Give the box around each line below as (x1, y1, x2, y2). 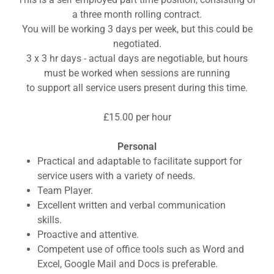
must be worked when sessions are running (44, 67, 230, 79)
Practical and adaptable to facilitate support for (37, 155, 242, 167)
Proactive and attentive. (37, 229, 139, 240)
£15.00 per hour (103, 111, 171, 123)
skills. (37, 214, 62, 226)
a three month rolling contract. (72, 9, 202, 20)
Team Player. (37, 185, 93, 196)
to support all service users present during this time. (26, 82, 248, 94)
